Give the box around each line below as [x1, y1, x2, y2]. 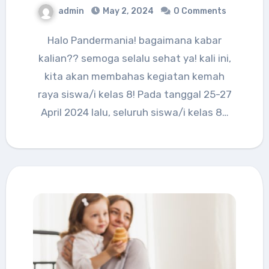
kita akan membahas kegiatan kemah [44, 70, 225, 82]
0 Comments [174, 6, 226, 16]
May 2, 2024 [103, 6, 154, 16]
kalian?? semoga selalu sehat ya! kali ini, [38, 52, 231, 64]
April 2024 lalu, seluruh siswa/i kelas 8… [40, 106, 229, 118]
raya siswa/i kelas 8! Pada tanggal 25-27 [37, 88, 232, 100]
